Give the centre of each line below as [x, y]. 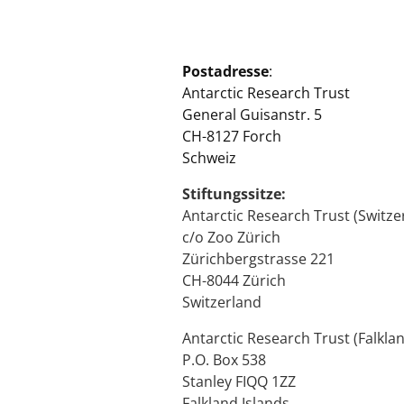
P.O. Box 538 [224, 360]
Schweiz [209, 158]
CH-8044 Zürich [234, 281]
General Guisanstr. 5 [252, 115]
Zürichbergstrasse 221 [258, 259]
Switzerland [222, 303]
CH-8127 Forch [232, 137]
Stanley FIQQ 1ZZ [239, 382]
